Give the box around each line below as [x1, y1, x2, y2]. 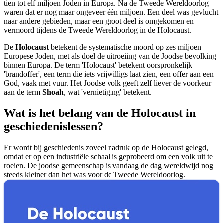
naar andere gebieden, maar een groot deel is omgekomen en [4, 16, 194, 25]
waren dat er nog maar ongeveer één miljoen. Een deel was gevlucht [4, 7, 218, 16]
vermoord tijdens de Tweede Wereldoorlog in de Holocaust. [4, 25, 191, 34]
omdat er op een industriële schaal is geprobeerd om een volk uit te [4, 152, 213, 161]
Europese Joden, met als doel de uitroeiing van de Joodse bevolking [4, 51, 216, 60]
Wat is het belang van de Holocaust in [4, 106, 196, 119]
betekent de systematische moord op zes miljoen [49, 42, 201, 51]
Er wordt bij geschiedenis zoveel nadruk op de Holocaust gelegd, [4, 143, 208, 152]
